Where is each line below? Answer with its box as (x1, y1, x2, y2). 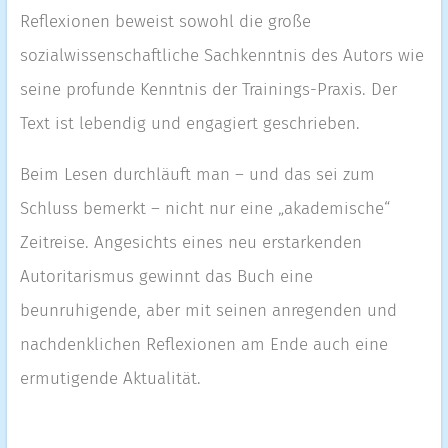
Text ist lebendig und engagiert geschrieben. (19, 113, 360, 134)
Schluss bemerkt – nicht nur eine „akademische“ (19, 198, 390, 219)
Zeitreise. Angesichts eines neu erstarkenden (19, 232, 362, 253)
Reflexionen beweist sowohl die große (19, 11, 311, 32)
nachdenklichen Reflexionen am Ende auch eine (19, 334, 388, 355)
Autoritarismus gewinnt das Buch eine (19, 266, 313, 287)
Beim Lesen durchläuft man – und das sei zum (19, 164, 375, 185)
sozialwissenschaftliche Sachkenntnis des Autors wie (19, 45, 424, 66)
